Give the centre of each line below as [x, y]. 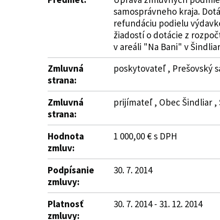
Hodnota [66, 136]
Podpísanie [71, 170]
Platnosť [66, 204]
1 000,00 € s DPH [145, 136]
